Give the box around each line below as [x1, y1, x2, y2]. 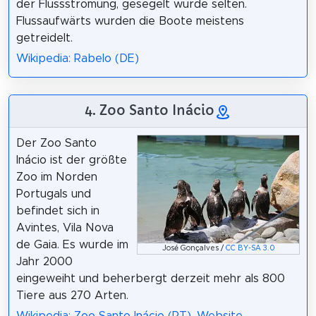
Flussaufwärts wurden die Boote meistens [16, 16, 244, 28]
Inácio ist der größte [16, 154, 127, 166]
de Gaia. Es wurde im [16, 238, 128, 250]
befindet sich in [16, 205, 99, 217]
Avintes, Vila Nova [16, 221, 114, 233]
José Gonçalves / [162, 244, 226, 252]
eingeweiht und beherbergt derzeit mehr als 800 [16, 272, 285, 284]
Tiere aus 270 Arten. [16, 289, 128, 301]
